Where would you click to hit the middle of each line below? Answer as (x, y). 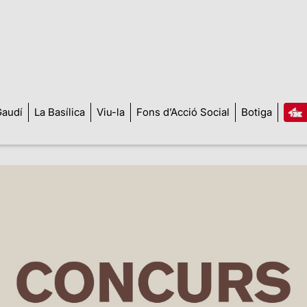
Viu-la (110, 112)
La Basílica (59, 112)
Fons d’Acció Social (183, 112)
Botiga (256, 112)
